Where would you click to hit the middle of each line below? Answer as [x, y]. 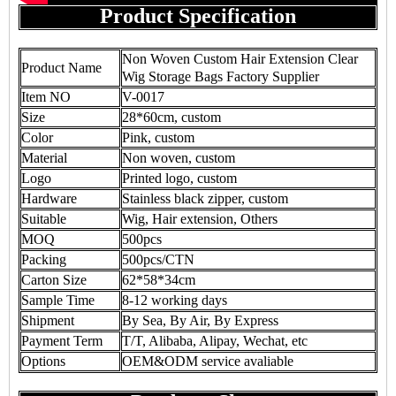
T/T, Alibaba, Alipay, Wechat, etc [215, 341]
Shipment [48, 320]
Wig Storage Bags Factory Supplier [221, 76]
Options [43, 361]
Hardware [49, 198]
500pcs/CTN [158, 259]
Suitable [44, 219]
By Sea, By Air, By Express [200, 320]
